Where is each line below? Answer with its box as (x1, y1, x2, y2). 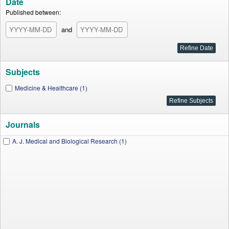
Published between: (6, 8, 61, 16)
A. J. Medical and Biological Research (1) (12, 136, 127, 145)
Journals (6, 119, 40, 130)
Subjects (6, 66, 40, 78)
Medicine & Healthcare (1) (15, 83, 87, 92)
